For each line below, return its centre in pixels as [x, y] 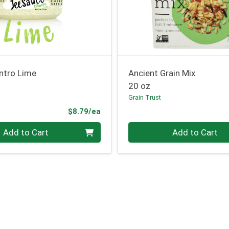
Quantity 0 [148, 128]
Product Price [126, 111]
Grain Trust [145, 98]
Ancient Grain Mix [162, 73]
